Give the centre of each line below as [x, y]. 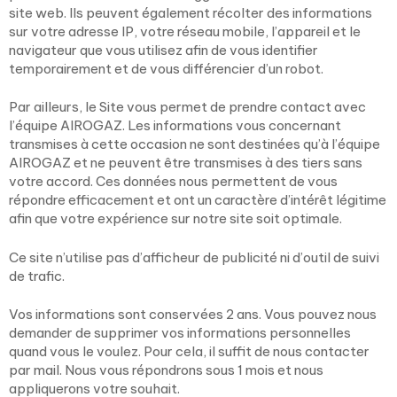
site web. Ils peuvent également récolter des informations [191, 12]
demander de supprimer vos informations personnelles [180, 333]
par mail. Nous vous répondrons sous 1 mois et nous [166, 370]
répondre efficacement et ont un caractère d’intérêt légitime [198, 200]
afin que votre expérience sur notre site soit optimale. [175, 218]
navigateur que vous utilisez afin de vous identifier [163, 50]
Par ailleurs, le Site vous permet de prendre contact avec [187, 107]
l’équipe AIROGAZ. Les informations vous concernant [175, 125]
